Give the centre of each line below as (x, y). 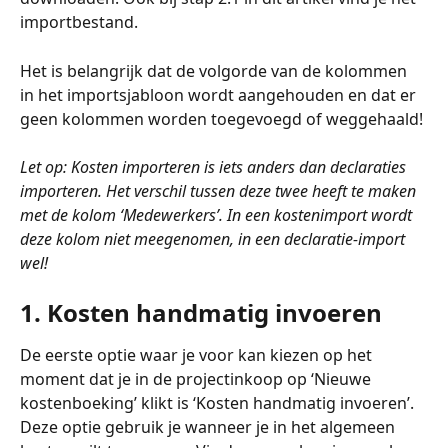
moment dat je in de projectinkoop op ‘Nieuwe (197, 378)
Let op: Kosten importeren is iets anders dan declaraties (215, 167)
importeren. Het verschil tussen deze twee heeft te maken (220, 191)
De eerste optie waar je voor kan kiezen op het (198, 354)
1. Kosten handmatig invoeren (201, 312)
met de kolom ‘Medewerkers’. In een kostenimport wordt (218, 215)
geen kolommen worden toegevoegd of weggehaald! (221, 118)
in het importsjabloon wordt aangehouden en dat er (220, 94)
